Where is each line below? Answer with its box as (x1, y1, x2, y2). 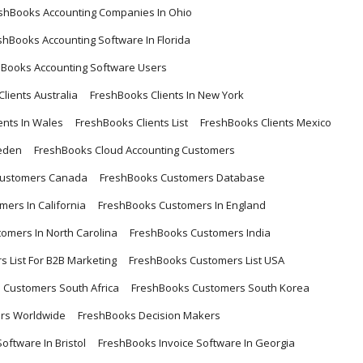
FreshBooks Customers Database (100, 170, 265, 186)
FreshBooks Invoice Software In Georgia (98, 335, 295, 351)
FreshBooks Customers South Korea (131, 280, 310, 296)
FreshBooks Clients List (75, 115, 188, 130)
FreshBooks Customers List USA (129, 253, 284, 268)
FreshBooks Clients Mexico (200, 115, 331, 130)
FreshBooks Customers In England (98, 198, 266, 213)
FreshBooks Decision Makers (78, 308, 220, 323)
